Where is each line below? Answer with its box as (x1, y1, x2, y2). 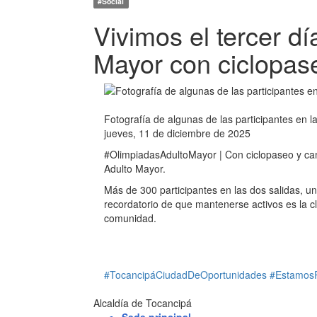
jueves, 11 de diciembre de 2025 (104, 126, 250, 140)
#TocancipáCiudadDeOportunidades (104, 267, 267, 282)
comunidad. (104, 211, 156, 225)
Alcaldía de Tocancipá (93, 296, 192, 310)
